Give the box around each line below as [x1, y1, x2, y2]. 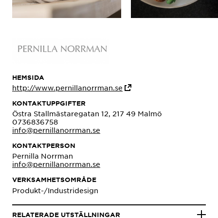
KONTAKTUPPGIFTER [12, 99, 86, 107]
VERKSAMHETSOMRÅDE [12, 175, 96, 183]
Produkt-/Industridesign [12, 185, 98, 195]
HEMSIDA [12, 73, 44, 81]
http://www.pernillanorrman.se [12, 83, 123, 92]
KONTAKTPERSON [12, 141, 75, 149]
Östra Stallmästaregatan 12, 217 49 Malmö [12, 109, 162, 118]
